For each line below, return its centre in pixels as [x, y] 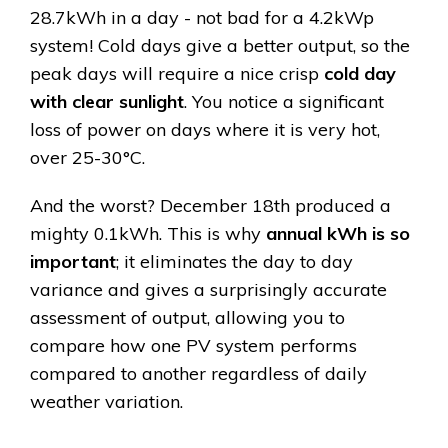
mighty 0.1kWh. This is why [148, 234]
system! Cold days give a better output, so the [220, 46]
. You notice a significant [284, 102]
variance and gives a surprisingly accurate [208, 290]
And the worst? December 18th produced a [210, 206]
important [73, 262]
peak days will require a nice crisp [177, 74]
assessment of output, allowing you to [187, 318]
